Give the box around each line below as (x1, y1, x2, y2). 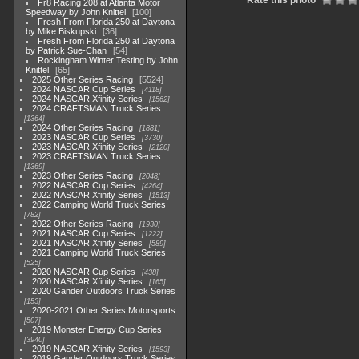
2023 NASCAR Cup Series (32, 132, 136, 142)
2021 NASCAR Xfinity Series (32, 238, 143, 248)
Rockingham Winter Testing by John (38, 55, 179, 65)
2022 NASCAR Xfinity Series (32, 190, 143, 200)
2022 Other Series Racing (32, 219, 134, 228)
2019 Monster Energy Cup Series (32, 325, 163, 334)
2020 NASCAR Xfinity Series (32, 276, 143, 286)
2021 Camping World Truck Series (32, 248, 167, 257)
